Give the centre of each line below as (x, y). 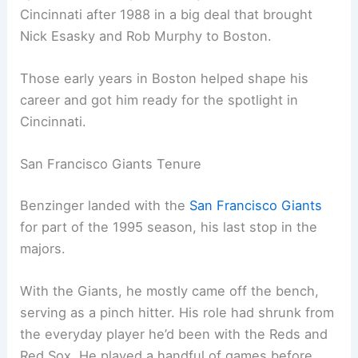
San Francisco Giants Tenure (111, 164)
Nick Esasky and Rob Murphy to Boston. (146, 36)
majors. (43, 248)
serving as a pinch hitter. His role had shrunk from (177, 312)
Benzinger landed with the (105, 205)
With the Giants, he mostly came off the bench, (170, 290)
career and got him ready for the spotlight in (159, 99)
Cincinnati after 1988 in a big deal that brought (167, 14)
